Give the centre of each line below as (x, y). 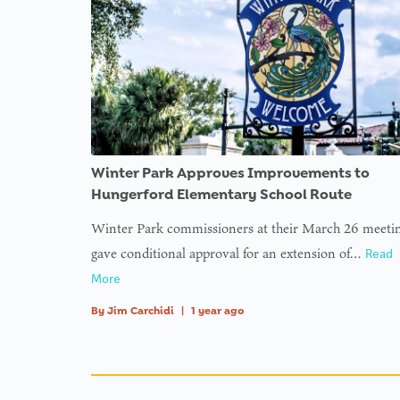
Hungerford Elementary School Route (221, 194)
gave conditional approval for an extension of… (228, 253)
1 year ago (217, 310)
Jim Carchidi (140, 310)
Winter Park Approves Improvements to (230, 172)
